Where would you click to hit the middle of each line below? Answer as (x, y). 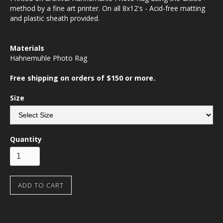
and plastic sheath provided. (55, 18)
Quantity (26, 139)
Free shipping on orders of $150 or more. (83, 78)
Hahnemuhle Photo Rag (49, 58)
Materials (27, 48)
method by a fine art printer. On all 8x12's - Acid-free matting (108, 8)
